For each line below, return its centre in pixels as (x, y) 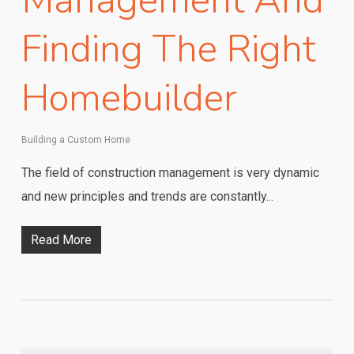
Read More (61, 240)
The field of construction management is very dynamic (170, 173)
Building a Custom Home (75, 140)
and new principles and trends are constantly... (147, 197)
